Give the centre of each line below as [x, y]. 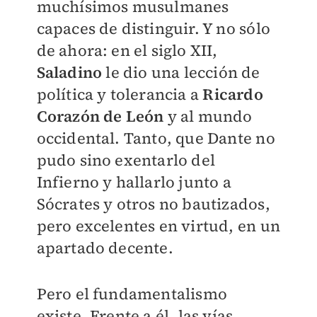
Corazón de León [100, 116]
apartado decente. [105, 248]
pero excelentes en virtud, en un [158, 226]
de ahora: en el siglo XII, [127, 51]
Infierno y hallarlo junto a [134, 182]
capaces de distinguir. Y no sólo [153, 29]
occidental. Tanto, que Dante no [156, 138]
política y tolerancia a [120, 94]
